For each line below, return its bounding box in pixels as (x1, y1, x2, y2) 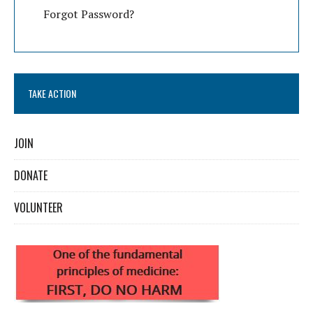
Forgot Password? (43, 6, 134, 22)
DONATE (14, 166, 48, 184)
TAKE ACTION (28, 85, 76, 101)
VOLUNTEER (14, 198, 63, 216)
